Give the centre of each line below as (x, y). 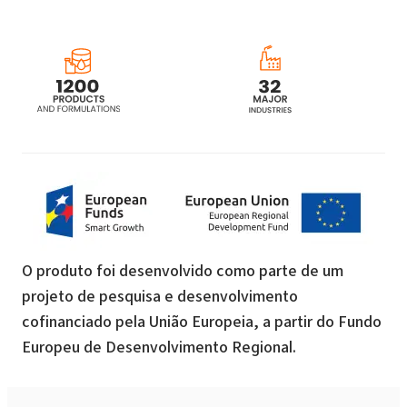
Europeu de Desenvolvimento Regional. (159, 347)
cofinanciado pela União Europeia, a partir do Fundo (202, 321)
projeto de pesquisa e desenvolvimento (160, 296)
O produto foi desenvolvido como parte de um (183, 270)
